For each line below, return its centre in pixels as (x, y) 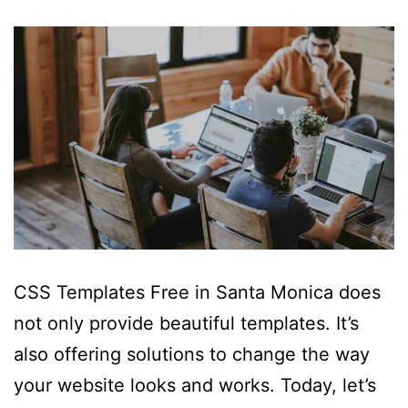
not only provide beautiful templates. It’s (186, 323)
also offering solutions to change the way (192, 354)
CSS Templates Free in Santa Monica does (197, 292)
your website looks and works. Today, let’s (195, 385)
